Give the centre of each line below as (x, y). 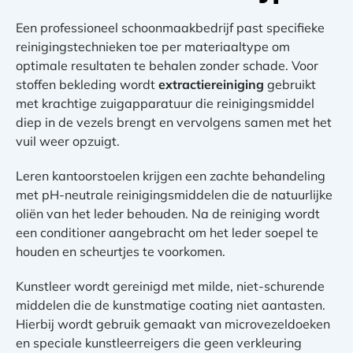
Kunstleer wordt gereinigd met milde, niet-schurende (170, 286)
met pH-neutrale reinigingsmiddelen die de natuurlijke (174, 194)
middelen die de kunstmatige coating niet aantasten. (171, 305)
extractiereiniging (211, 84)
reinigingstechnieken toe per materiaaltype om (153, 46)
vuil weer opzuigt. (68, 141)
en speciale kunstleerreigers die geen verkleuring (159, 342)
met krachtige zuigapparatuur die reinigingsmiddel (165, 103)
